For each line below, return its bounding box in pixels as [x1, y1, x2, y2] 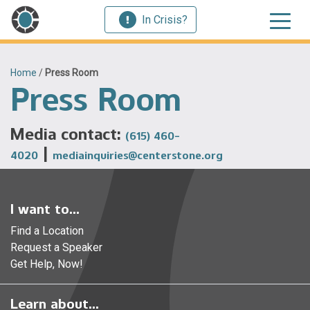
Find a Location [10, 224, 84, 237]
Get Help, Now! [10, 257, 83, 271]
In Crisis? [142, 12, 188, 26]
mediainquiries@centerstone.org [53, 149, 223, 162]
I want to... [10, 201, 80, 217]
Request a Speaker [10, 241, 102, 254]
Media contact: [10, 124, 125, 144]
